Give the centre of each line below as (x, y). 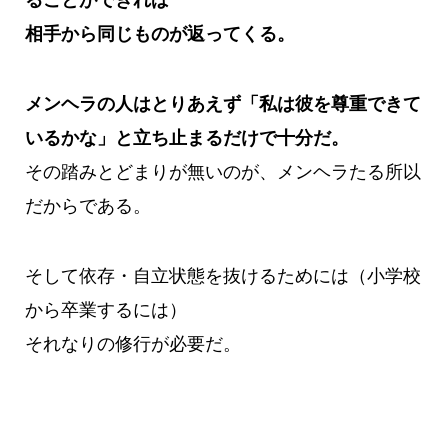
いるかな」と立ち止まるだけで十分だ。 (186, 138)
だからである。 (87, 206)
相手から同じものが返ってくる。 (159, 34)
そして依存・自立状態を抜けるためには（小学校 (222, 276)
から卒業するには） (105, 310)
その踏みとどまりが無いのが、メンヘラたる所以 (222, 172)
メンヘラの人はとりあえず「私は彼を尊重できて (222, 104)
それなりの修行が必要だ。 (132, 344)
